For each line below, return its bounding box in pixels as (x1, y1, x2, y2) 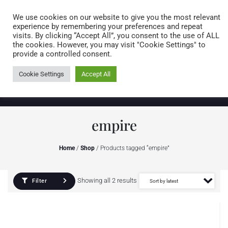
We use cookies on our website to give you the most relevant (13, 13, 220, 22)
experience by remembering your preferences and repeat (13, 22, 203, 31)
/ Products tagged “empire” (94, 145, 169, 152)
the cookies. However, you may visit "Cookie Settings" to (13, 40, 206, 49)
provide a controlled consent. (13, 49, 112, 59)
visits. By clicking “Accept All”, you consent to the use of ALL (13, 31, 219, 40)
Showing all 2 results (77, 177, 137, 184)
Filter (30, 178, 47, 184)
